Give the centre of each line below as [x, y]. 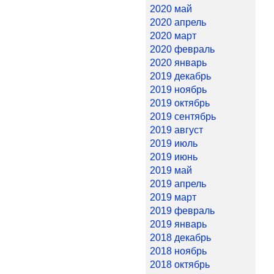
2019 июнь [174, 157]
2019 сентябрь [183, 117]
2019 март [173, 197]
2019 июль [174, 143]
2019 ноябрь [178, 90]
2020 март [173, 36]
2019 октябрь [180, 103]
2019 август [176, 130]
